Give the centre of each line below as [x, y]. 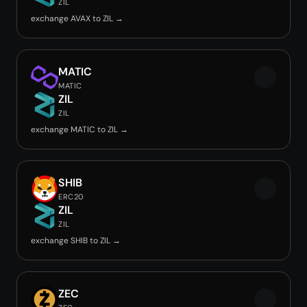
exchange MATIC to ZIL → [79, 130]
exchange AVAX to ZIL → [77, 19]
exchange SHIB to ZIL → [76, 241]
